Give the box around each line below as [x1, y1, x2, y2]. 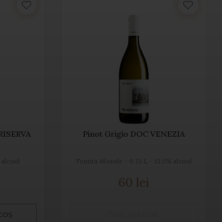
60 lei [118, 174, 149, 190]
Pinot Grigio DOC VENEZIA [82, 128, 185, 139]
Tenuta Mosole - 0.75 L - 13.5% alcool [75, 157, 192, 166]
